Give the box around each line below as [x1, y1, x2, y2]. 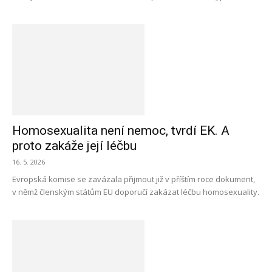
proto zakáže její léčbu [12, 138, 137, 153]
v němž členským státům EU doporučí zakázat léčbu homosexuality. [12, 186, 259, 197]
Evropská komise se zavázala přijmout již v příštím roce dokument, [12, 174, 255, 185]
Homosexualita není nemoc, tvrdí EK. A [12, 123, 229, 138]
